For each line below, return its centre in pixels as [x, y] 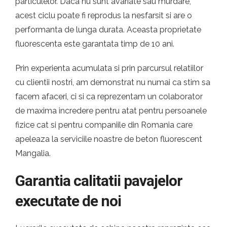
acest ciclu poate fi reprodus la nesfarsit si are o [104, 15]
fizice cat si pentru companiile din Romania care [104, 125]
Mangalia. [33, 153]
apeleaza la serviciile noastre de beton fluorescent [109, 139]
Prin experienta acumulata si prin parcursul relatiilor [109, 68]
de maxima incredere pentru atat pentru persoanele [111, 111]
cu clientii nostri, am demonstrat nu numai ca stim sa [113, 82]
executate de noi [68, 201]
